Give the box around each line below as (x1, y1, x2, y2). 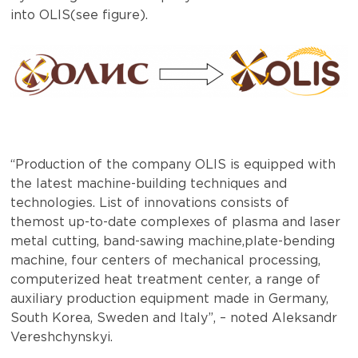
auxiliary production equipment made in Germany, (10, 292, 329, 305)
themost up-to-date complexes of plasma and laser (10, 216, 341, 229)
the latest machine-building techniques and (10, 177, 288, 190)
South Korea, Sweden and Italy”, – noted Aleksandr (10, 312, 338, 324)
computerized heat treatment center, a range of (10, 273, 321, 286)
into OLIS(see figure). (10, 9, 149, 22)
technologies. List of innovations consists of (10, 197, 290, 209)
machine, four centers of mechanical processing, (10, 254, 321, 267)
